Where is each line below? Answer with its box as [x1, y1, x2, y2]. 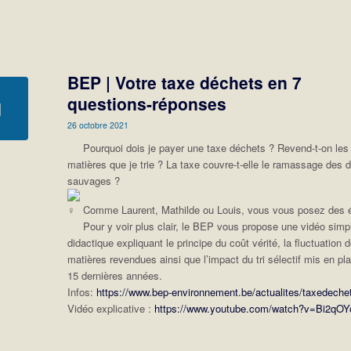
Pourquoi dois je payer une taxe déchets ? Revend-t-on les [80, 140, 349, 156]
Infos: [67, 284, 97, 300]
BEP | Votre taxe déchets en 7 [67, 71, 302, 95]
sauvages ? [67, 173, 121, 189]
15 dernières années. [67, 268, 163, 284]
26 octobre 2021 [67, 119, 129, 132]
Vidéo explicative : [67, 301, 155, 317]
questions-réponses [67, 92, 227, 116]
